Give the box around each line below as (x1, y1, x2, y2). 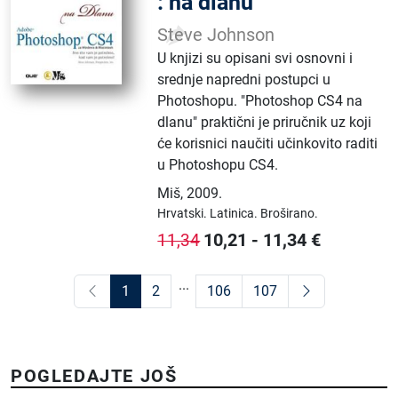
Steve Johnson (157, 25, 275, 46)
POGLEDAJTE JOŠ (11, 365, 178, 387)
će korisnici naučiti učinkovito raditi (157, 135, 378, 153)
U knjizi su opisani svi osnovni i (157, 50, 354, 68)
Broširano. (260, 206, 319, 221)
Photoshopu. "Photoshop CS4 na (157, 92, 363, 110)
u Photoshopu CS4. (157, 156, 279, 174)
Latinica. (210, 206, 261, 221)
